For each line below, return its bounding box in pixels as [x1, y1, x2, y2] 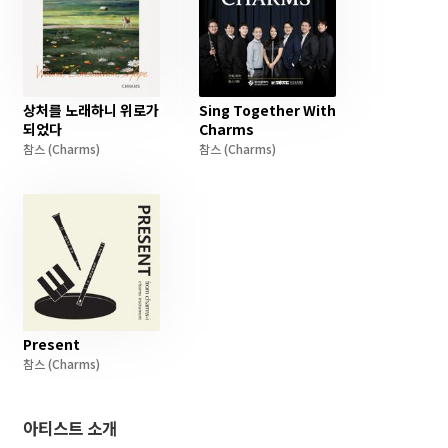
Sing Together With [199, 100, 336, 120]
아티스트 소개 [23, 416, 117, 440]
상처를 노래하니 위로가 [23, 100, 159, 120]
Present [23, 334, 80, 354]
